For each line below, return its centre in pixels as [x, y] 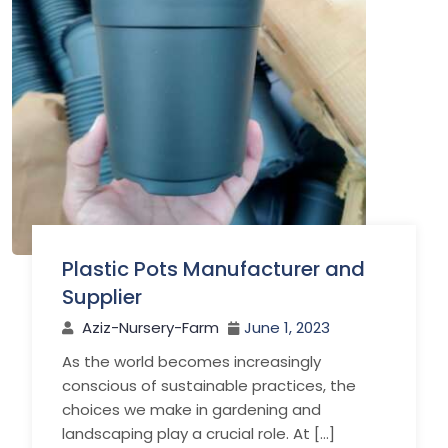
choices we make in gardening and [191, 409]
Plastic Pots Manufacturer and [213, 268]
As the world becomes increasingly [191, 361]
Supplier [102, 296]
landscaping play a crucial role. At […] [198, 433]
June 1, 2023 [287, 327]
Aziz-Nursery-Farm [150, 327]
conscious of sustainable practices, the [209, 385]
